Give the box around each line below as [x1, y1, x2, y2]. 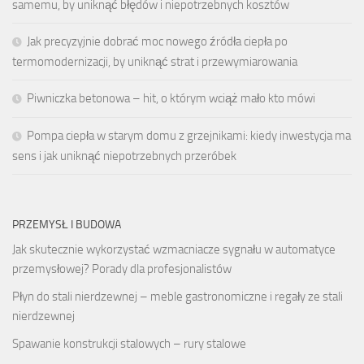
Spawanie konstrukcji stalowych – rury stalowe [12, 336, 246, 351]
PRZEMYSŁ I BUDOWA [12, 217, 121, 232]
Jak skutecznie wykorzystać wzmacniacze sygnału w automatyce [12, 241, 336, 257]
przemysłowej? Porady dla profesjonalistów [12, 261, 232, 276]
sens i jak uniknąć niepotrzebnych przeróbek [12, 148, 236, 163]
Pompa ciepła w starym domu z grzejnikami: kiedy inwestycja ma [27, 128, 351, 143]
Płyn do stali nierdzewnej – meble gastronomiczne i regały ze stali [12, 288, 343, 304]
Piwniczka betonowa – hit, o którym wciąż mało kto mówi [27, 90, 315, 106]
